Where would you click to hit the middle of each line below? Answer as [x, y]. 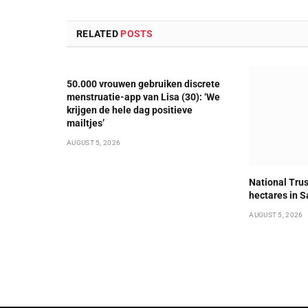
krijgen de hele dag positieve [130, 110]
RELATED [99, 34]
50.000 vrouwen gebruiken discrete [143, 84]
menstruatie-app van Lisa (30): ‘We [143, 97]
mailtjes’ [86, 123]
